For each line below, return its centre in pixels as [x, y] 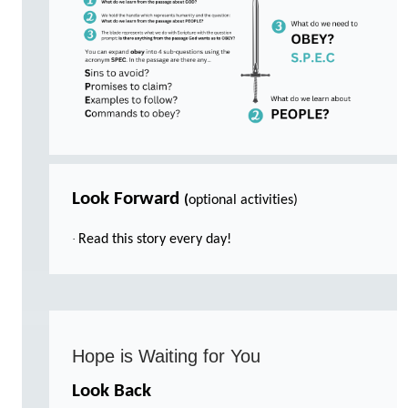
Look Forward [128, 199]
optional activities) [245, 200]
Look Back [112, 391]
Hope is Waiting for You [166, 356]
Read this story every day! [155, 239]
